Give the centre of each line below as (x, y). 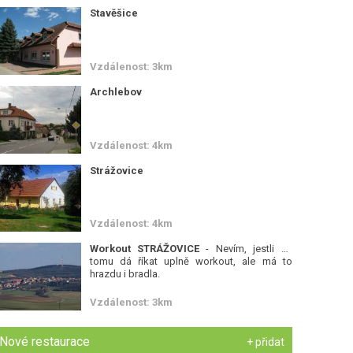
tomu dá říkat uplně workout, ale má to (191, 262)
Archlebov (115, 91)
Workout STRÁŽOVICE (144, 249)
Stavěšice (113, 13)
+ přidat (265, 342)
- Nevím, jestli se (245, 249)
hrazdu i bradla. (124, 274)
